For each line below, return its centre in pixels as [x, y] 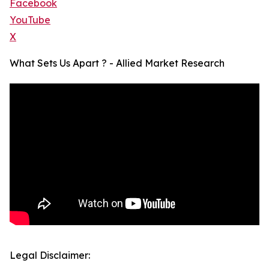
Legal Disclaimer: [50, 255]
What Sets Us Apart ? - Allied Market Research [117, 63]
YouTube [30, 20]
